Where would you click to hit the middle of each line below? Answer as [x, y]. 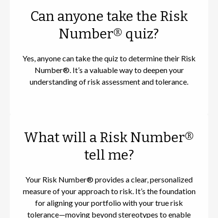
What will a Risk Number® [109, 138]
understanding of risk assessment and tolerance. [109, 82]
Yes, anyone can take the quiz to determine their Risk [109, 58]
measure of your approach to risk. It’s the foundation [109, 191]
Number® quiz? [109, 34]
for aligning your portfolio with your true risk [109, 203]
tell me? [109, 155]
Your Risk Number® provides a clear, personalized [109, 180]
